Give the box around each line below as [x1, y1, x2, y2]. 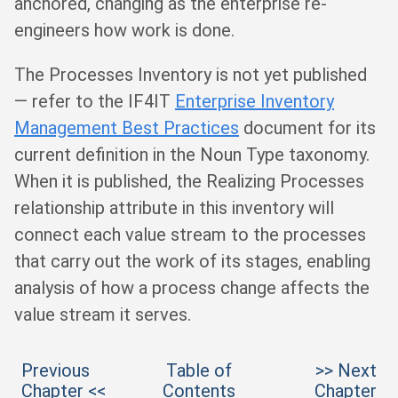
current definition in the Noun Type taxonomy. [14, 143, 370, 165]
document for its [239, 116, 376, 139]
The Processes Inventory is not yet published [14, 63, 367, 85]
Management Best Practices [14, 116, 239, 139]
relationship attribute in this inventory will [14, 196, 334, 219]
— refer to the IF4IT [14, 90, 175, 112]
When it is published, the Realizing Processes [14, 170, 364, 192]
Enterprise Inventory [175, 90, 334, 112]
